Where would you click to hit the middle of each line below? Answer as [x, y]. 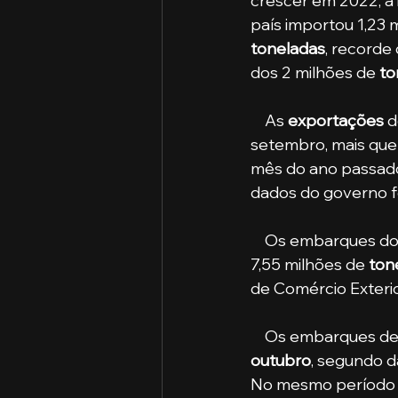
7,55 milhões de [310, 264]
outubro [281, 360]
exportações [336, 120]
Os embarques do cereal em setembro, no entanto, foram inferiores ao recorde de [258, 240]
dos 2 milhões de [315, 72]
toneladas [288, 48]
